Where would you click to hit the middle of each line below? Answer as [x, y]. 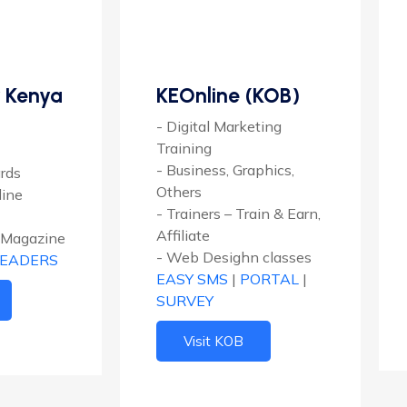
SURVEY [185, 300]
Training [184, 148]
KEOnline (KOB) [228, 95]
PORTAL [271, 278]
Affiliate [183, 235]
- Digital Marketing [219, 126]
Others [179, 191]
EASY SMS [192, 278]
